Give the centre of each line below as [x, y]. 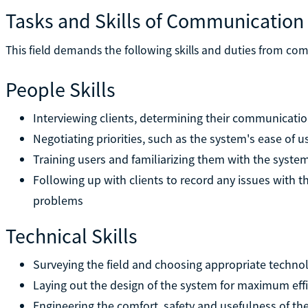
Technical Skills [71, 235]
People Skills [60, 89]
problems [58, 200]
